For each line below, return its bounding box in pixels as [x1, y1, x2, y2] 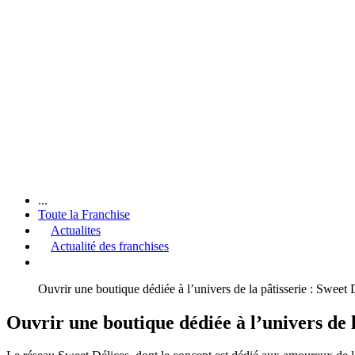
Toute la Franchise [38, 207, 130, 221]
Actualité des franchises [51, 239, 169, 253]
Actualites [51, 223, 101, 237]
